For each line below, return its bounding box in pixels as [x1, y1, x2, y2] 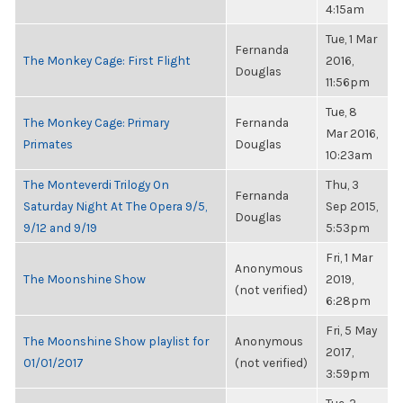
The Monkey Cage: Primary [23, 115, 169, 130]
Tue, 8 [326, 104, 357, 119]
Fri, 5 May [326, 323, 377, 337]
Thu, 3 [326, 177, 359, 192]
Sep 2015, [326, 199, 378, 213]
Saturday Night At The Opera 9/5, [23, 199, 207, 213]
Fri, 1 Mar [326, 250, 372, 264]
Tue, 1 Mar [326, 31, 377, 46]
